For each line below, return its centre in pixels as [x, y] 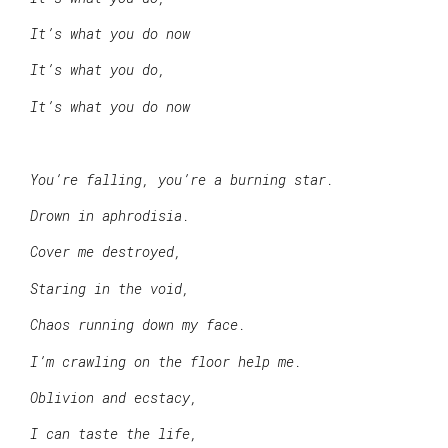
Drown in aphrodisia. [110, 215]
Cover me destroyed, [106, 252]
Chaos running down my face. [138, 325]
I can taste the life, [114, 434]
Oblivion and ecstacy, [114, 397]
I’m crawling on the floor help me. [166, 361]
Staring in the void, [110, 288]
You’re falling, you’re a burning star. [182, 179]
